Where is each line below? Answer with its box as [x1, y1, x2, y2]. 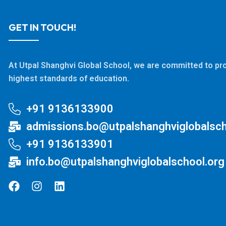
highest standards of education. [9, 74, 129, 84]
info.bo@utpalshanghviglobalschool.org [26, 155, 224, 168]
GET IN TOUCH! [9, 22, 76, 34]
